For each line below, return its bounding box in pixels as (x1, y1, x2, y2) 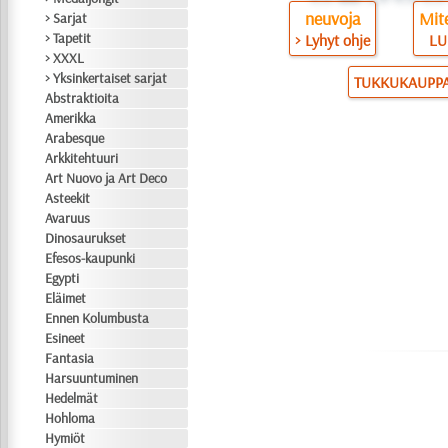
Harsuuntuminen (45, 369, 139, 387)
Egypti (45, 269, 80, 287)
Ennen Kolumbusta (45, 309, 150, 327)
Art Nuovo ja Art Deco (45, 169, 168, 187)
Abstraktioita (45, 89, 120, 107)
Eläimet (45, 289, 87, 307)
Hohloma (45, 409, 96, 427)
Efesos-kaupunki (45, 249, 136, 267)
